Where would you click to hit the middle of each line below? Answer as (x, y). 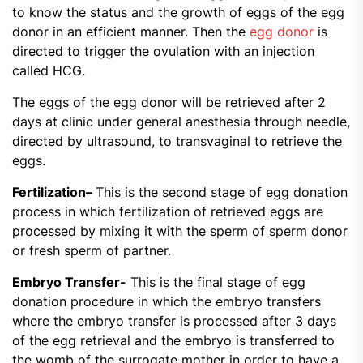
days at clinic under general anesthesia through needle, (181, 122)
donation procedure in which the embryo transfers (167, 302)
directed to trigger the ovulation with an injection (163, 51)
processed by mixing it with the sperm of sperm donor (180, 231)
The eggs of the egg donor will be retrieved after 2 (169, 102)
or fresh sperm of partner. (92, 251)
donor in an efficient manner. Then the (131, 32)
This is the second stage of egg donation (222, 192)
